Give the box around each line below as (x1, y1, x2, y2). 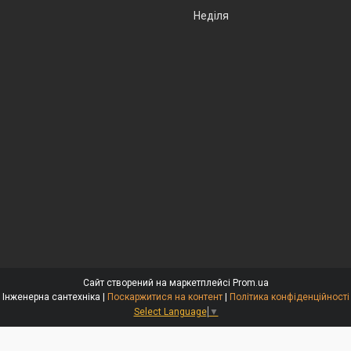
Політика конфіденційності (229, 291, 349, 302)
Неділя (194, 9, 229, 22)
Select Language (133, 306, 207, 317)
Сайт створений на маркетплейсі (82, 277, 233, 288)
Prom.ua (232, 277, 269, 288)
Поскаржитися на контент (107, 291, 223, 302)
